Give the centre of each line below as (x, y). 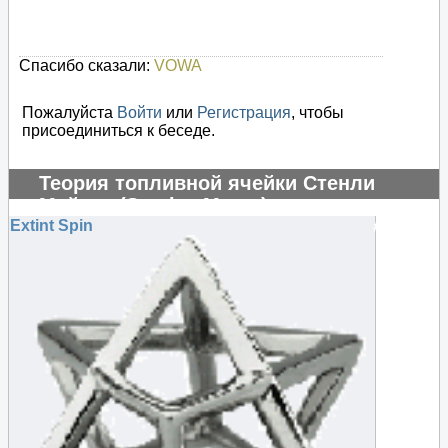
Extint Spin (51, 226)
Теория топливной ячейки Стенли (207, 183)
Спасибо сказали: (86, 66)
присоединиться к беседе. (118, 131)
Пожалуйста (69, 113)
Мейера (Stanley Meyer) (153, 205)
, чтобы (317, 113)
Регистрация (244, 113)
